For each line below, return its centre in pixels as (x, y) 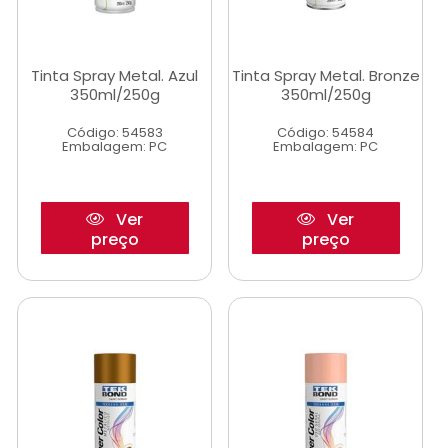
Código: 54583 (114, 132)
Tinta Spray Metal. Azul (114, 75)
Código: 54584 (325, 132)
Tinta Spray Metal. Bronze (325, 75)
